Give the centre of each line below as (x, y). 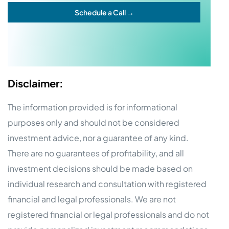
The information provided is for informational (93, 107)
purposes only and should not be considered (94, 123)
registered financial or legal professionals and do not (108, 215)
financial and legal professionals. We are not (92, 199)
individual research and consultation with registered (107, 184)
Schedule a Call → (104, 13)
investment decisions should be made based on (100, 169)
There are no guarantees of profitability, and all (96, 153)
